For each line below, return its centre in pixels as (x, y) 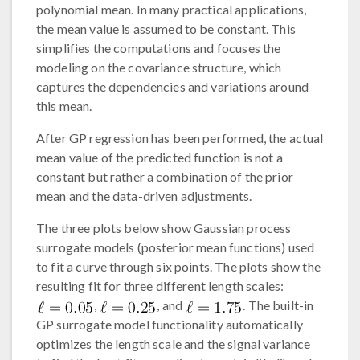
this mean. (64, 106)
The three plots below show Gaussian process (164, 228)
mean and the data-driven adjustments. (144, 196)
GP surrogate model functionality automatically (170, 325)
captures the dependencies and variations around (173, 87)
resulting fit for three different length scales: (160, 286)
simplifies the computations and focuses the (159, 48)
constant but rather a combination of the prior (165, 177)
